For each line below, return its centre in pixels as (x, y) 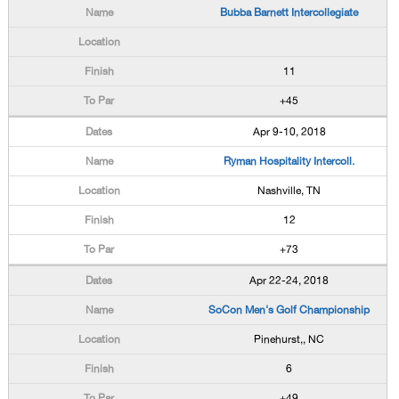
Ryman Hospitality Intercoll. (289, 161)
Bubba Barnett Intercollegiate (289, 12)
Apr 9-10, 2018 (289, 132)
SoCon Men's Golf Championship (289, 310)
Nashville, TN (289, 191)
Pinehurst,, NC (289, 339)
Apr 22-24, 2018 (289, 281)
